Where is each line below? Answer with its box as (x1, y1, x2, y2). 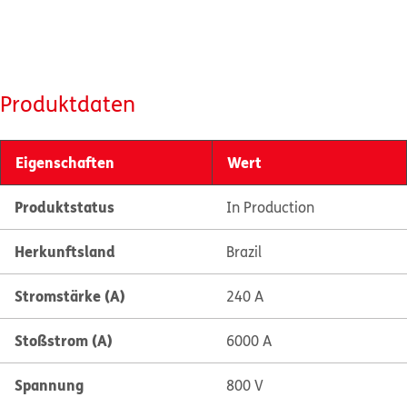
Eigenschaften (15, 152, 114, 173)
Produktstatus (15, 196, 114, 217)
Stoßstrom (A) (15, 330, 113, 351)
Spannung (15, 374, 84, 395)
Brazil (225, 242, 262, 262)
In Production (225, 197, 314, 217)
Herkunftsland (15, 241, 115, 262)
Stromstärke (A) (15, 285, 125, 306)
